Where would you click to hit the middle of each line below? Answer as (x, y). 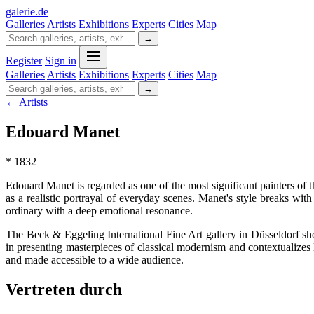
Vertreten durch (64, 289)
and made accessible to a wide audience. (95, 259)
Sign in (61, 61)
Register (24, 61)
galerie (20, 12)
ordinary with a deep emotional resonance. (99, 210)
